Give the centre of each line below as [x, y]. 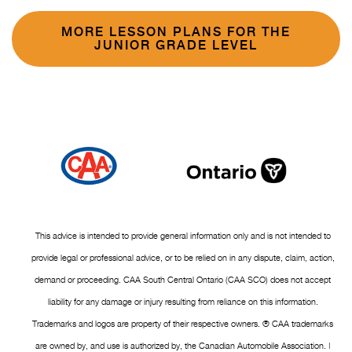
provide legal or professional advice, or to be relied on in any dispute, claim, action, [183, 257]
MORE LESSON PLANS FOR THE [176, 32]
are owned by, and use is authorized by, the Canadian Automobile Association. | [183, 345]
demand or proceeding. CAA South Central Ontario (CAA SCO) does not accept [183, 279]
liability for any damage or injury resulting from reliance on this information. [183, 301]
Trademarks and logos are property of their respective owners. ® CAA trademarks [183, 323]
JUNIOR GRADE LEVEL [176, 46]
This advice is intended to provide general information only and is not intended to [183, 235]
